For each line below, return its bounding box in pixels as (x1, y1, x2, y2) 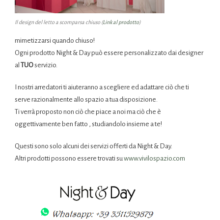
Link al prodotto (103, 19, 139, 25)
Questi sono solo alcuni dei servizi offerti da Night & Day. (15, 142, 172, 150)
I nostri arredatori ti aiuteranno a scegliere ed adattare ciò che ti (15, 83, 189, 91)
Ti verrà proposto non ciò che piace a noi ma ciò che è (15, 108, 161, 115)
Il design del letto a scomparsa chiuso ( (15, 19, 103, 25)
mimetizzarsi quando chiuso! (15, 36, 95, 44)
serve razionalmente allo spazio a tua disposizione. (15, 95, 158, 103)
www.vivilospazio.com (124, 154, 185, 162)
